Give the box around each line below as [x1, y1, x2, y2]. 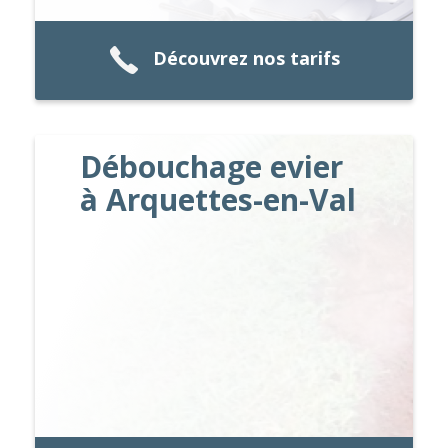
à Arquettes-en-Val [80, 178, 357, 220]
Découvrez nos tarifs [152, 46, 340, 71]
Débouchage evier [80, 145, 344, 187]
